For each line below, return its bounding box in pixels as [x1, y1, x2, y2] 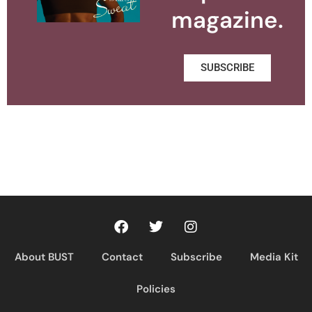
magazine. [171, 4, 284, 35]
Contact [101, 249, 143, 264]
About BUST [14, 249, 74, 264]
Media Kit [249, 249, 298, 264]
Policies [136, 281, 175, 296]
